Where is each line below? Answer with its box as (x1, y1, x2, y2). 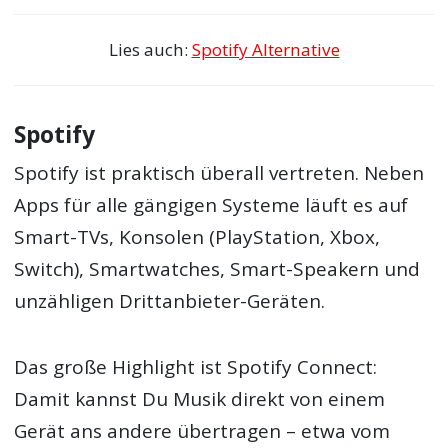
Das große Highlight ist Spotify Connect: (14, 354, 378, 381)
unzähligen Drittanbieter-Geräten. (14, 288, 326, 315)
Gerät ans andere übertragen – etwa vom (14, 418, 391, 445)
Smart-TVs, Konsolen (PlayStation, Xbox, (14, 224, 381, 251)
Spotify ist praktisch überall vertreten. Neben (14, 160, 425, 187)
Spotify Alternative (191, 38, 340, 62)
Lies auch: (108, 38, 192, 62)
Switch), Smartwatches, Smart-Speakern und (14, 256, 421, 283)
